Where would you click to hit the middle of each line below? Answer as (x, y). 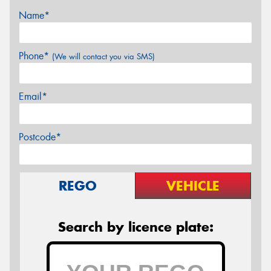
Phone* (35, 56)
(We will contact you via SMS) (103, 56)
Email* (33, 96)
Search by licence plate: (135, 227)
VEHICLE (193, 185)
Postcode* (40, 137)
